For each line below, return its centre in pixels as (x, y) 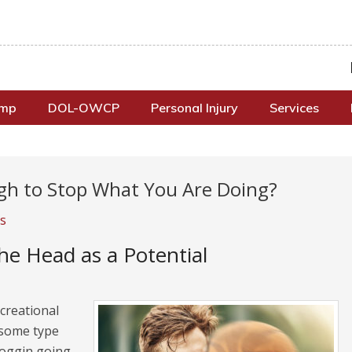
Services (294, 108)
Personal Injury (194, 108)
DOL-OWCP (84, 108)
